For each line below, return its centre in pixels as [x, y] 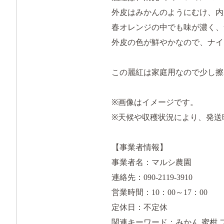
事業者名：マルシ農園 [151, 162]
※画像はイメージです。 [155, 102]
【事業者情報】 [139, 147]
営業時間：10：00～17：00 [159, 192]
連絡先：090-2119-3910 [152, 177]
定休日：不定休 [139, 207]
